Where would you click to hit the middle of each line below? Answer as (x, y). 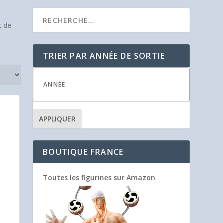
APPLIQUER (57, 119)
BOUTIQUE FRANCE (83, 152)
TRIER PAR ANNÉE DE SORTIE (104, 56)
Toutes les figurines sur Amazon (99, 177)
